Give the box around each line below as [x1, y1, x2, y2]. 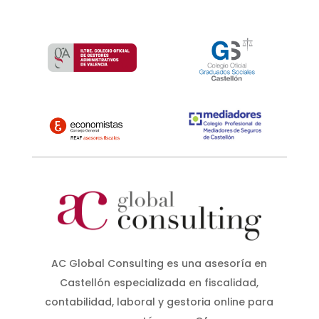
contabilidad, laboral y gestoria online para [45, 295, 274, 310]
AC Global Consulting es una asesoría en [51, 256, 268, 271]
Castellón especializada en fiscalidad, [60, 276, 259, 291]
